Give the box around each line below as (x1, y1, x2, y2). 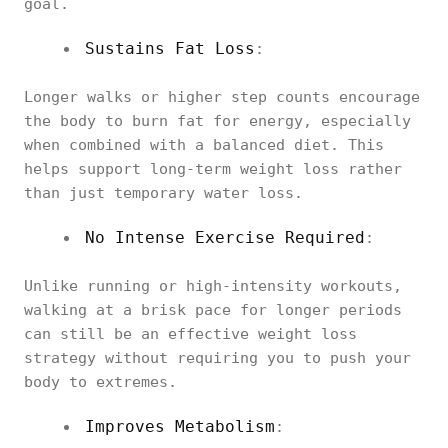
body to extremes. (24, 373, 177, 391)
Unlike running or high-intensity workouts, (24, 277, 402, 295)
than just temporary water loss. (24, 184, 303, 202)
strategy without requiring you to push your (24, 349, 411, 367)
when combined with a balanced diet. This (24, 136, 384, 154)
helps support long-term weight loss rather (24, 160, 402, 178)
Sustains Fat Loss (85, 39, 255, 58)
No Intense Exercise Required (85, 228, 365, 247)
